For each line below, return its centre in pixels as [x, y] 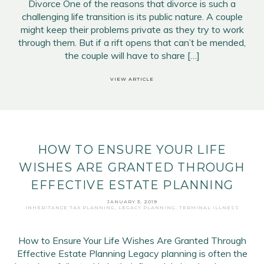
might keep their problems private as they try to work [132, 29]
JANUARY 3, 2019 [132, 202]
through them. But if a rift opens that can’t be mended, [132, 42]
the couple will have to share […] [132, 55]
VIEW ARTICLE [132, 79]
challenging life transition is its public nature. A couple [132, 16]
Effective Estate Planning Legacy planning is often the [132, 253]
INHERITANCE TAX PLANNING [70, 207]
